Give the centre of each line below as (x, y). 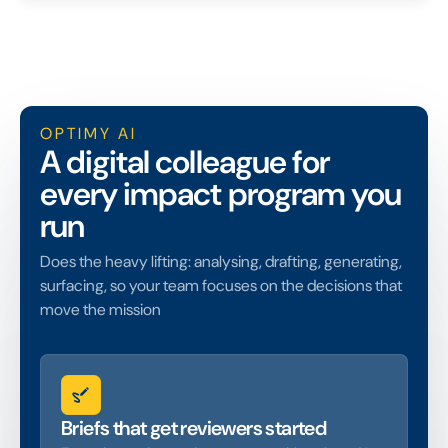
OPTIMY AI (88, 133)
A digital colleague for (184, 161)
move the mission (100, 309)
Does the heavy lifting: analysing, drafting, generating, (221, 261)
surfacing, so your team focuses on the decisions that (221, 285)
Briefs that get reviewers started (194, 427)
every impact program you (220, 193)
